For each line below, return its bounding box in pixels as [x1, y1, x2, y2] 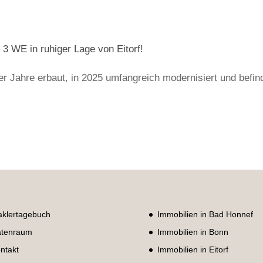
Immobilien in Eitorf [157, 244, 228, 254]
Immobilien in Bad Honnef [157, 209, 253, 219]
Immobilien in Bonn [157, 227, 228, 237]
